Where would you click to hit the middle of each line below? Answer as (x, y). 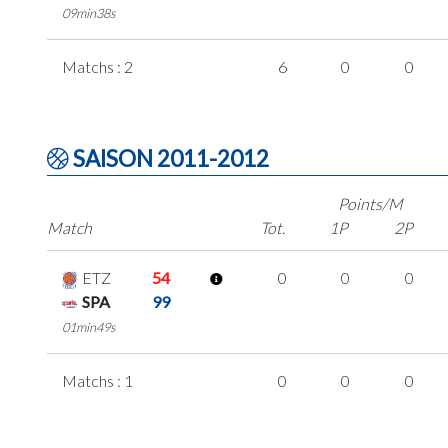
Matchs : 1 (97, 380)
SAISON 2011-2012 (169, 158)
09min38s (89, 12)
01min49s (89, 326)
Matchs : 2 (97, 66)
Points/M (371, 203)
